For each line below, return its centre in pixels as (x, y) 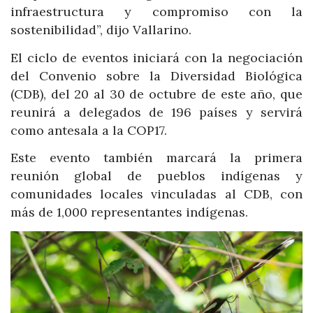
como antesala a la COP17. (89, 130)
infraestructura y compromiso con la (156, 12)
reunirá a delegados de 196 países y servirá (156, 112)
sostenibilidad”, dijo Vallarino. (101, 30)
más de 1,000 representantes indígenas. (129, 212)
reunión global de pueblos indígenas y (156, 176)
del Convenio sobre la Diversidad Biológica (156, 75)
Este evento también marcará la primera (156, 158)
